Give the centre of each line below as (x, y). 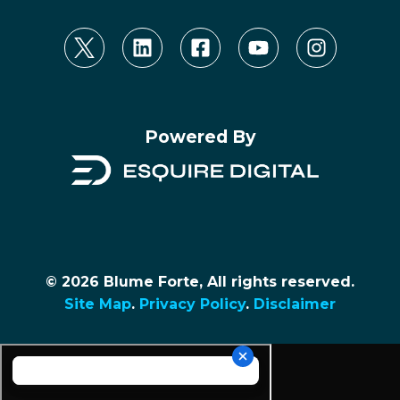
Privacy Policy (192, 304)
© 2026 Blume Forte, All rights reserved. (200, 281)
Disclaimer (295, 304)
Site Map (98, 304)
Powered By (200, 136)
